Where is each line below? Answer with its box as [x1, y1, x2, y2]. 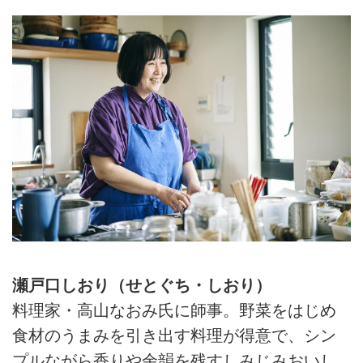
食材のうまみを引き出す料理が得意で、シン [12, 327, 336, 345]
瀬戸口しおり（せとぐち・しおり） [12, 276, 271, 295]
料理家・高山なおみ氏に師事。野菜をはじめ [12, 301, 336, 320]
